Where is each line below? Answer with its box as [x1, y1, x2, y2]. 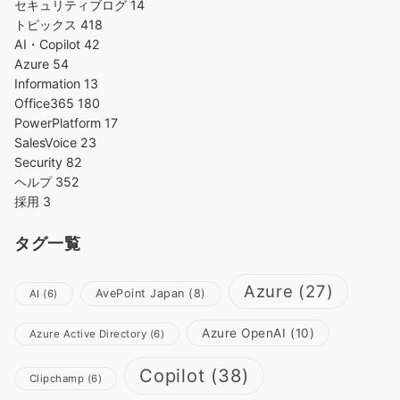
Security [14, 154, 66, 171]
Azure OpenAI [201, 326, 287, 341]
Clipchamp [29, 372, 85, 386]
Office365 [14, 96, 78, 112]
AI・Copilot [14, 37, 84, 53]
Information [14, 76, 84, 92]
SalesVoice [14, 135, 80, 151]
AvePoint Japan [95, 287, 185, 301]
